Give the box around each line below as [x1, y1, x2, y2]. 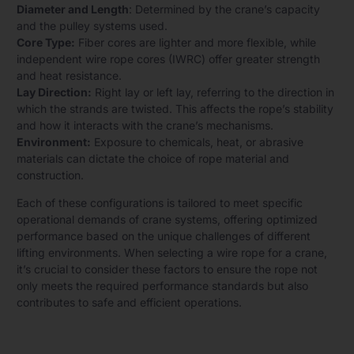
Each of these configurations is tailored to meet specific [17, 195, 303, 209]
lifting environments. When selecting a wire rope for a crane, [17, 245, 327, 259]
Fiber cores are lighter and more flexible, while [75, 35, 316, 49]
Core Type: [17, 35, 75, 49]
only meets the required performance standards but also [17, 278, 308, 292]
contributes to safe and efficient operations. [17, 295, 242, 309]
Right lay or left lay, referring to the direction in [92, 85, 334, 99]
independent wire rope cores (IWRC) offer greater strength [17, 51, 320, 66]
